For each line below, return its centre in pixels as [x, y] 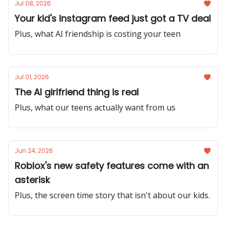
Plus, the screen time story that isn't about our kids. [112, 195]
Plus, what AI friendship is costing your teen [98, 34]
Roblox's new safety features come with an [112, 166]
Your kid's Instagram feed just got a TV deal [113, 18]
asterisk [32, 180]
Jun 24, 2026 [34, 151]
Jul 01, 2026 [32, 77]
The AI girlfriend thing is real [77, 92]
